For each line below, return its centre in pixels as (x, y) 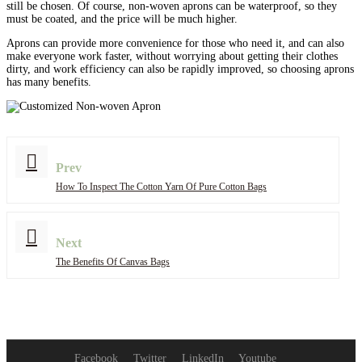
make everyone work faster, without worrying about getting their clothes (172, 57)
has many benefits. (49, 82)
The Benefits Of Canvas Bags (113, 262)
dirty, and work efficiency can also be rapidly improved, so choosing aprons (180, 69)
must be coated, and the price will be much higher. (122, 19)
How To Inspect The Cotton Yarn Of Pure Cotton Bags (161, 187)
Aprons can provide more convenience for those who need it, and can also (175, 44)
